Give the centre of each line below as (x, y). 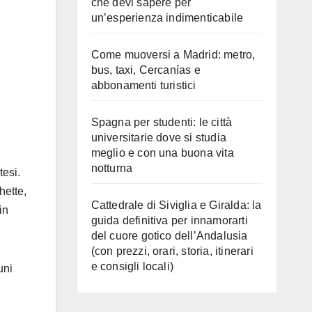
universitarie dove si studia (159, 138)
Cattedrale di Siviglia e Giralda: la (176, 205)
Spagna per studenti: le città (162, 123)
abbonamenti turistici (143, 86)
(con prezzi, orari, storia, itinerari (172, 251)
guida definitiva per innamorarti (169, 221)
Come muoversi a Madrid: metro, (173, 55)
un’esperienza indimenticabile (167, 18)
